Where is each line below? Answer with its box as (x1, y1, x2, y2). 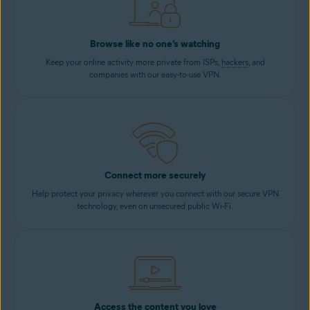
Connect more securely (104, 170, 206, 182)
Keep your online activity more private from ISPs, (45, 57, 221, 68)
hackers (221, 57, 248, 68)
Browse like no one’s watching (90, 38, 220, 51)
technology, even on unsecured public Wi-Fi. (77, 201, 233, 212)
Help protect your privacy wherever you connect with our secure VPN (31, 188, 279, 199)
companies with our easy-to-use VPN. (89, 69, 221, 80)
